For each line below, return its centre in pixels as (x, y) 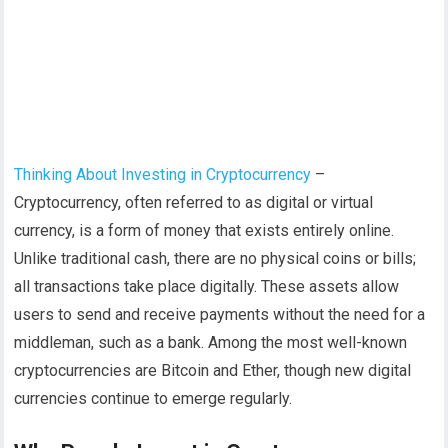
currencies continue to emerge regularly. (153, 399)
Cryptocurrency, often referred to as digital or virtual (194, 203)
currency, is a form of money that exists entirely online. (204, 231)
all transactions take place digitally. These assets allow (207, 287)
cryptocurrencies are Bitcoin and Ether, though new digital (213, 371)
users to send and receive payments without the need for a (220, 315)
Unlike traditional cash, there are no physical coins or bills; (215, 259)
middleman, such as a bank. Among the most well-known (211, 343)
